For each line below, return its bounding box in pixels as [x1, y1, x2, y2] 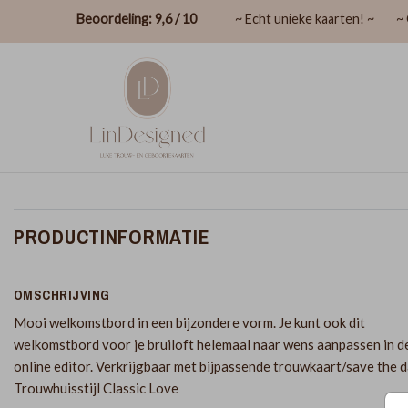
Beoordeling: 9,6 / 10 [76, 11, 197, 26]
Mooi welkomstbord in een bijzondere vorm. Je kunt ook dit [14, 314, 365, 331]
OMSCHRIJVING [14, 282, 110, 308]
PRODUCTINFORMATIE [14, 219, 210, 256]
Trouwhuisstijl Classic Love [14, 380, 178, 396]
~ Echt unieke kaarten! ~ [235, 11, 374, 26]
